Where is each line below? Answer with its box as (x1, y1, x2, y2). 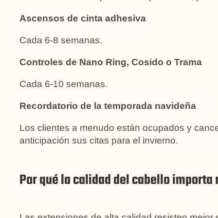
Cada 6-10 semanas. (19, 78, 108, 89)
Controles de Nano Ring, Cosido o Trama (19, 56, 202, 67)
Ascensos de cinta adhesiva (19, 13, 146, 23)
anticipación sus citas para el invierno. (19, 135, 178, 145)
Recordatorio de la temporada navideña (19, 100, 196, 111)
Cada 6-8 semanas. (19, 35, 102, 45)
